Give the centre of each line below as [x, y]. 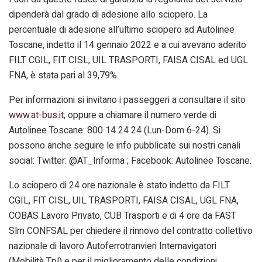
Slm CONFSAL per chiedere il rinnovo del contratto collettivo [131, 231]
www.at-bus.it [36, 115]
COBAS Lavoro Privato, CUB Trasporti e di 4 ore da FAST [123, 216]
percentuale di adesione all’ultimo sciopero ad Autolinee [122, 30]
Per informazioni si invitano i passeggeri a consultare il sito [127, 100]
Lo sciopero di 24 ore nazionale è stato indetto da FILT [119, 185]
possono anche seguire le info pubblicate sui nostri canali [125, 145]
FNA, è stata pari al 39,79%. [64, 75]
